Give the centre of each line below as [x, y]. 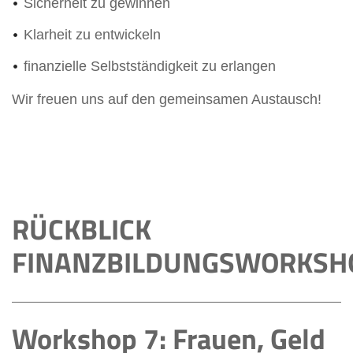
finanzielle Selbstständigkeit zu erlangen [150, 66]
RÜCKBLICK [82, 229]
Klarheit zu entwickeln [92, 34]
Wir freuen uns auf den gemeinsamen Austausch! [167, 99]
